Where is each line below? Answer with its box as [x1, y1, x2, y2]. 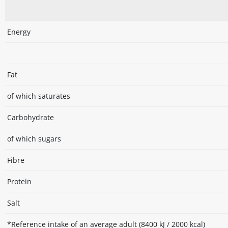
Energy [7, 27, 31, 37]
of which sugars [7, 134, 61, 144]
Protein [7, 177, 32, 187]
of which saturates [7, 91, 70, 101]
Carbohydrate [7, 112, 54, 123]
